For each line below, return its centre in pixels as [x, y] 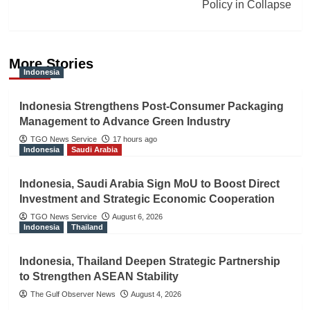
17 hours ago [135, 139]
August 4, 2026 [156, 294]
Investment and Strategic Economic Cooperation [147, 199]
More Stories [51, 63]
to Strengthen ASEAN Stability [99, 276]
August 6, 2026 [137, 216]
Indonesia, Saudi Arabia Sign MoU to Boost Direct [149, 183]
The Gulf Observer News [73, 294]
